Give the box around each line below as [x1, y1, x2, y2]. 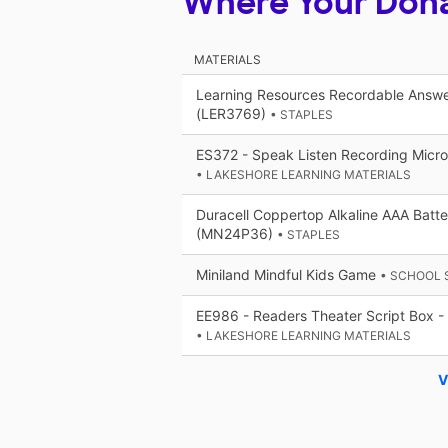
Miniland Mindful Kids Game [196, 266, 380, 284]
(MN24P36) [196, 225, 277, 243]
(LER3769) [196, 105, 270, 123]
